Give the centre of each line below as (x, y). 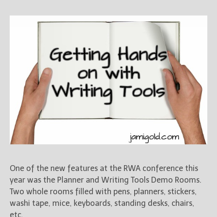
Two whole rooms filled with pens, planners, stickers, (103, 191)
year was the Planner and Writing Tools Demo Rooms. (106, 180)
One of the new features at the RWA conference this (104, 168)
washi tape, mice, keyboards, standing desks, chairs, (102, 203)
